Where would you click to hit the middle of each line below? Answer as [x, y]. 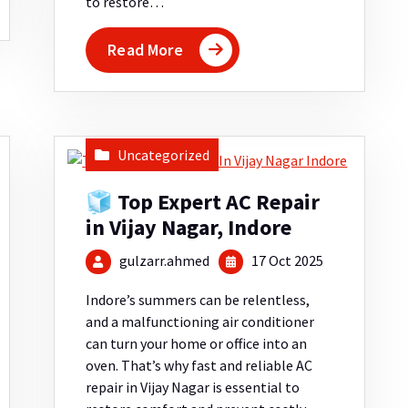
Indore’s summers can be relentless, [198, 300]
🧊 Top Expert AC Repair [203, 202]
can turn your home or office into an [197, 344]
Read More [145, 50]
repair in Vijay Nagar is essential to [193, 388]
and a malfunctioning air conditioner [200, 322]
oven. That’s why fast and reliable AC [199, 366]
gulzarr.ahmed [164, 261]
